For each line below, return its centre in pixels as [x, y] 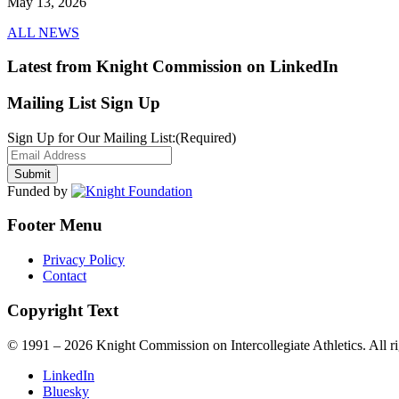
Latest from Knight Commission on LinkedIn [173, 67]
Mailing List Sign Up [84, 103]
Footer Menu [55, 225]
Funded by [39, 191]
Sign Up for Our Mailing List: [91, 137]
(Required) [206, 137]
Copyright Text [63, 310]
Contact [65, 276]
